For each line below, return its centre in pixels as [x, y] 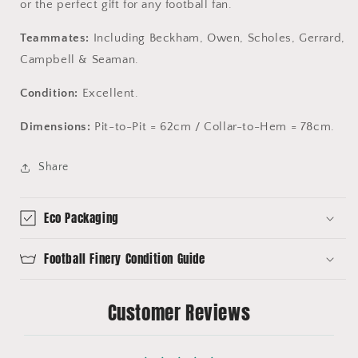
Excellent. [110, 93]
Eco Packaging [82, 218]
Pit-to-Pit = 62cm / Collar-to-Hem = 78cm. [213, 127]
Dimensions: [56, 127]
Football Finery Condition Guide [125, 259]
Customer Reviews [179, 313]
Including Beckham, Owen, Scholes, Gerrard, [217, 38]
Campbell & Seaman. [80, 60]
